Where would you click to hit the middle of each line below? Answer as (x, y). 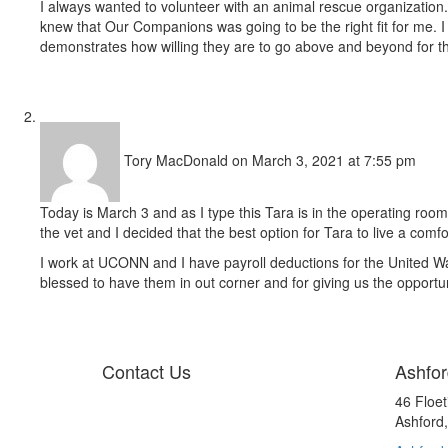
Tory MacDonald (176, 160)
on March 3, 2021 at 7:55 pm (324, 160)
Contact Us (146, 371)
